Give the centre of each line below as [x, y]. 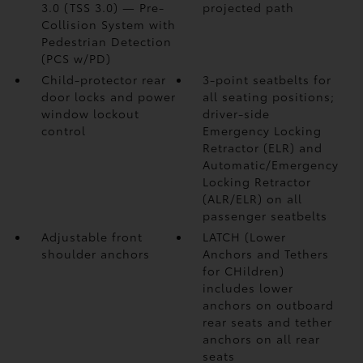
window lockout [90, 113]
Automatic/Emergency [271, 164]
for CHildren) [244, 271]
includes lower [248, 288]
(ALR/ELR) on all [253, 199]
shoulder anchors [95, 254]
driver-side [237, 113]
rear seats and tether [268, 322]
